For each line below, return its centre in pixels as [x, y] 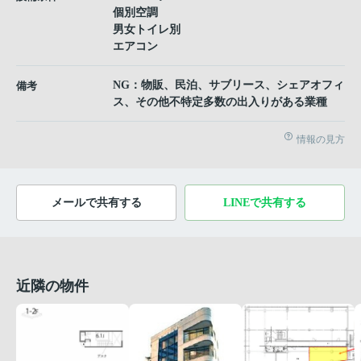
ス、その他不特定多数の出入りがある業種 [220, 102]
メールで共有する [96, 203]
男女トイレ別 [147, 30]
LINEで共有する [265, 203]
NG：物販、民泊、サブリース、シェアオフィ [228, 85]
